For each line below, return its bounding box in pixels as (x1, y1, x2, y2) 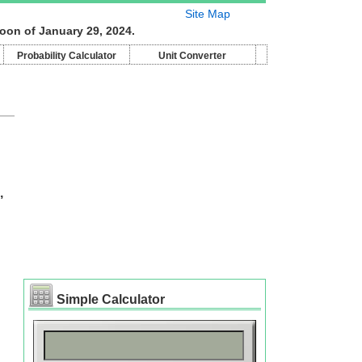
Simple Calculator (56, 293, 165, 306)
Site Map (184, 7, 230, 20)
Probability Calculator (16, 50, 116, 61)
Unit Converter (158, 50, 226, 61)
